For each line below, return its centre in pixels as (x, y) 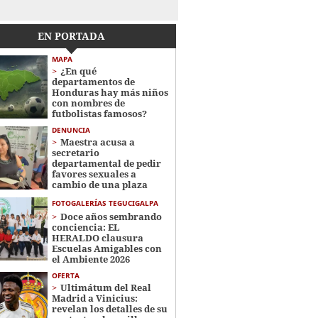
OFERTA (65, 275)
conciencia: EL (86, 227)
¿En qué (78, 71)
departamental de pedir (106, 163)
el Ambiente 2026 (91, 259)
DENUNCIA (71, 130)
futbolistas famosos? (99, 114)
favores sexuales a (94, 174)
